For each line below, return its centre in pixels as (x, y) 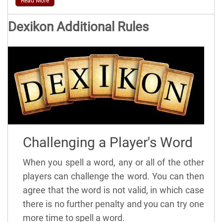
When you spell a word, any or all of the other (113, 163)
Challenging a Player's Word (108, 143)
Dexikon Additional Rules (78, 27)
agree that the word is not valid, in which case (113, 190)
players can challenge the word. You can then (113, 176)
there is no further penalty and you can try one (113, 204)
